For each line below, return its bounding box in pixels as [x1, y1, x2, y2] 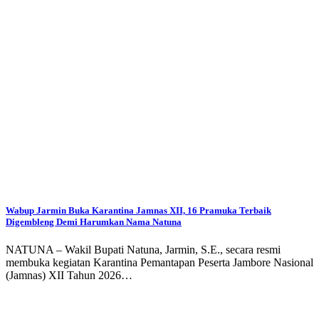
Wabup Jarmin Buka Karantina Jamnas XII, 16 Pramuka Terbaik [6, 204, 271, 216]
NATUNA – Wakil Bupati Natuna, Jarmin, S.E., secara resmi [6, 244, 281, 256]
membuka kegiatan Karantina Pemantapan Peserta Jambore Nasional [6, 256, 313, 269]
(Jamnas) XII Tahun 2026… [6, 269, 132, 282]
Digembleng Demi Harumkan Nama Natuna [6, 216, 182, 227]
